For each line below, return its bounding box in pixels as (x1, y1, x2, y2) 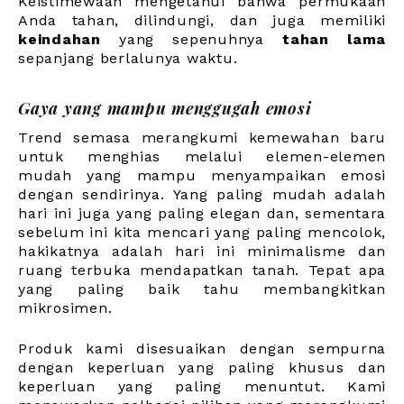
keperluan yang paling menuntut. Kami (18, 378, 386, 396)
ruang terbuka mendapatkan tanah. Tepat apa (18, 262, 386, 280)
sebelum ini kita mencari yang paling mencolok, (18, 224, 386, 242)
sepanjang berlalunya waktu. (18, 50, 238, 68)
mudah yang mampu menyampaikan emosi (18, 167, 386, 185)
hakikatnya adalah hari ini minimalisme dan (18, 243, 386, 261)
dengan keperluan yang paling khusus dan (18, 359, 386, 377)
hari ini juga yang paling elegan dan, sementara (18, 205, 386, 223)
